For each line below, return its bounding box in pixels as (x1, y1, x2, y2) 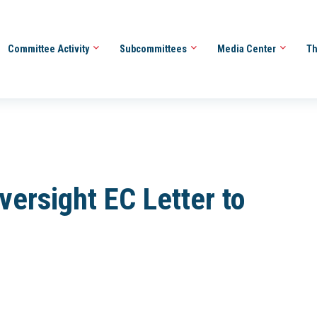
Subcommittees (119, 42, 189, 54)
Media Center (217, 42, 278, 54)
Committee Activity (7, 42, 91, 54)
